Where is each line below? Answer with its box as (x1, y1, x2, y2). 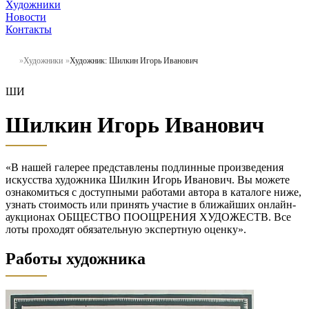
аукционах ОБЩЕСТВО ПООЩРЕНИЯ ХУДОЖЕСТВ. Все (6, 210, 291, 223)
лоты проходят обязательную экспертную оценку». (6, 223, 246, 235)
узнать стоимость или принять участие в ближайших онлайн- (6, 198, 296, 210)
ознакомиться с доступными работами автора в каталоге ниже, (6, 186, 301, 198)
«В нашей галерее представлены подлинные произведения (6, 161, 283, 173)
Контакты (6, 23, 52, 35)
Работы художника (6, 249, 146, 268)
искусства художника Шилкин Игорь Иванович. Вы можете (6, 173, 290, 186)
